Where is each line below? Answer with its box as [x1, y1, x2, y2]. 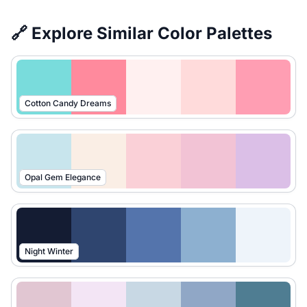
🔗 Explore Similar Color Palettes [11, 23, 272, 43]
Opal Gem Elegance [25, 172, 101, 182]
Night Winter [25, 246, 73, 256]
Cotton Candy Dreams [25, 98, 111, 108]
